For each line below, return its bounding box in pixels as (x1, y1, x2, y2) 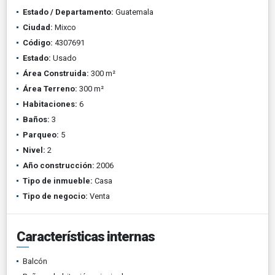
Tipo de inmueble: (23, 176, 93, 185)
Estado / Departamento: (23, 7, 114, 17)
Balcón (23, 256, 47, 266)
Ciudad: (23, 22, 53, 32)
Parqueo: (23, 130, 59, 139)
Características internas (17, 228, 155, 244)
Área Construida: (23, 68, 89, 78)
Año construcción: (23, 160, 95, 170)
